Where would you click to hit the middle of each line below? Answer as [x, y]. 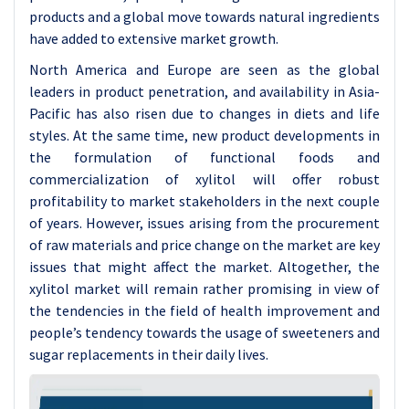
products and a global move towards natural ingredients [204, 16]
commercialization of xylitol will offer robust [204, 179]
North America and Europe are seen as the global [204, 69]
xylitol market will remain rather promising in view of [204, 288]
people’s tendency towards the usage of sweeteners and [204, 332]
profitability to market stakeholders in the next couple [204, 201]
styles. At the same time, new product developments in [204, 135]
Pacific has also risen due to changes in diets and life [204, 113]
